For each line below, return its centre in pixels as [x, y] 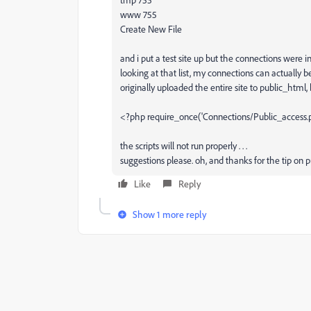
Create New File [151, 29]
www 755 [138, 14]
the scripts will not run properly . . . [184, 145]
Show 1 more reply [170, 214]
